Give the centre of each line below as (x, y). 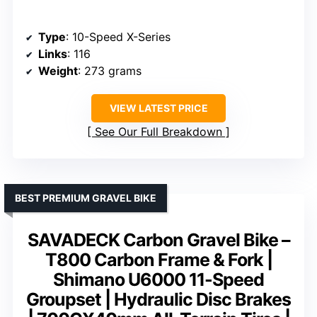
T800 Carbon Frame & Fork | (158, 260)
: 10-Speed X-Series (118, 37)
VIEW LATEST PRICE (158, 108)
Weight (58, 71)
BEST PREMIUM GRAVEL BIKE (86, 198)
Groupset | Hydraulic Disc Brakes (158, 300)
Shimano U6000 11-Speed (158, 280)
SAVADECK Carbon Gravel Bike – (158, 240)
